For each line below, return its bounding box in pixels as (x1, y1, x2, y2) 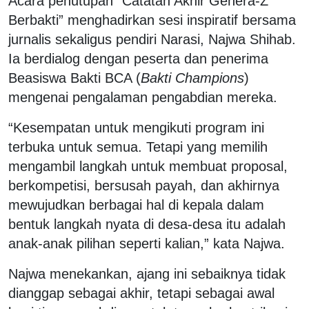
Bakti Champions (141, 70, 244, 86)
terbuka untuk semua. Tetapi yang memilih (8, 139, 268, 154)
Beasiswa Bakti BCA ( (8, 70, 141, 86)
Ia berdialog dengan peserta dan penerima (8, 50, 268, 66)
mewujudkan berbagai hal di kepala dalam (8, 197, 264, 212)
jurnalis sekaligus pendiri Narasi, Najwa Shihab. (8, 31, 296, 47)
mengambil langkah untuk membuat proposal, (8, 158, 288, 174)
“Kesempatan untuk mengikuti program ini (8, 119, 264, 135)
